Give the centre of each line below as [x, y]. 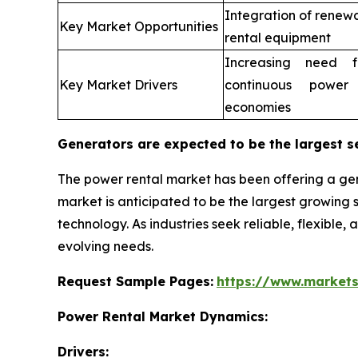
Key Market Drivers [118, 85]
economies [258, 107]
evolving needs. [105, 247]
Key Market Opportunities [139, 27]
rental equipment [278, 38]
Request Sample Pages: [135, 282]
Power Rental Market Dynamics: [163, 317]
